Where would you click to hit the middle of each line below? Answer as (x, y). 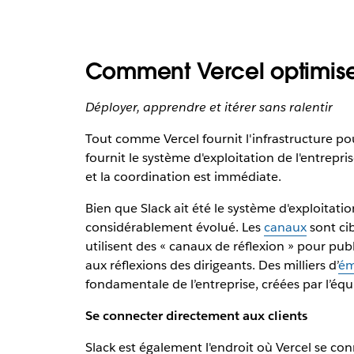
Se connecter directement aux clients (196, 316)
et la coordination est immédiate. (183, 177)
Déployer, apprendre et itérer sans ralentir (209, 107)
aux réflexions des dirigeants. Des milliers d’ (211, 265)
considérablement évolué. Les (174, 228)
